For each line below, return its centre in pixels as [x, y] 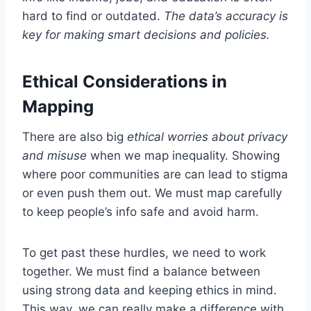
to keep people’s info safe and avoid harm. [141, 212]
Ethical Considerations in [125, 82]
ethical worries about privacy [207, 137]
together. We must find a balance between [141, 272]
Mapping [58, 107]
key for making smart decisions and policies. [146, 35]
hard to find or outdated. [93, 16]
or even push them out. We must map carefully [152, 193]
